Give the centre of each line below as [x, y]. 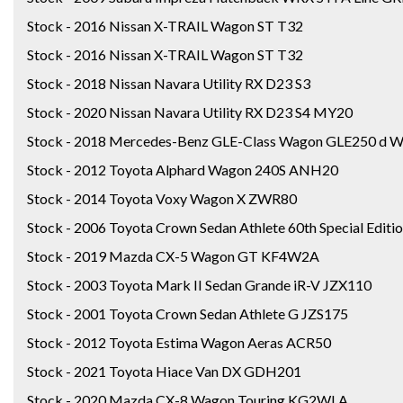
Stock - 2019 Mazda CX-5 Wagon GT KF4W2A [173, 255]
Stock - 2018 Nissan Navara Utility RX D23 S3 [169, 83]
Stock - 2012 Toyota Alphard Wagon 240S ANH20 [183, 169]
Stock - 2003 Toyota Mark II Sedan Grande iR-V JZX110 [199, 284]
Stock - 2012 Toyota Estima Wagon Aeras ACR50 [179, 342]
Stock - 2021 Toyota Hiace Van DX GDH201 [164, 371]
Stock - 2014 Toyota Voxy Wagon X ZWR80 [162, 198]
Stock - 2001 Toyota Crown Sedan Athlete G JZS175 [188, 313]
